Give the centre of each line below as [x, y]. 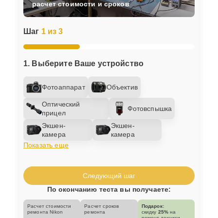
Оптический [61, 104]
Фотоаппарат [64, 87]
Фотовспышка [150, 108]
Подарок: [153, 206]
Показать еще [46, 145]
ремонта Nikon [45, 212]
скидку [150, 212]
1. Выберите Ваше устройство [84, 63]
